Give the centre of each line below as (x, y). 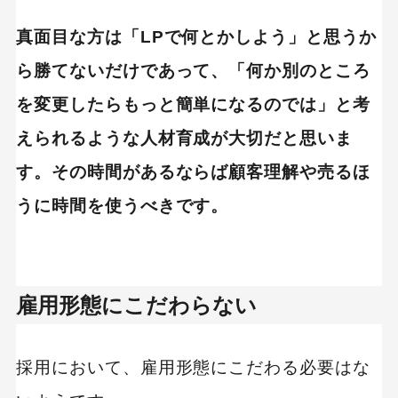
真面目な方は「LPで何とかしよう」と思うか (196, 36)
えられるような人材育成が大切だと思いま (184, 138)
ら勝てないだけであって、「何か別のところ (193, 70)
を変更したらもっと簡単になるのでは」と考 (193, 104)
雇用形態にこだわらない (136, 306)
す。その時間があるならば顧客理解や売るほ (193, 171)
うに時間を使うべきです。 (122, 205)
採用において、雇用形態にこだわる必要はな (193, 368)
